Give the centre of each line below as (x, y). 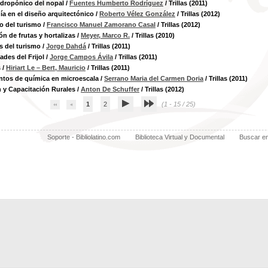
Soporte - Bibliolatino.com (83, 137)
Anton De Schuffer (110, 89)
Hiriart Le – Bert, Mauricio (46, 68)
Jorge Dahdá (66, 46)
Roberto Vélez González (137, 14)
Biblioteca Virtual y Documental (179, 137)
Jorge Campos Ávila (81, 57)
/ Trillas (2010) (152, 35)
